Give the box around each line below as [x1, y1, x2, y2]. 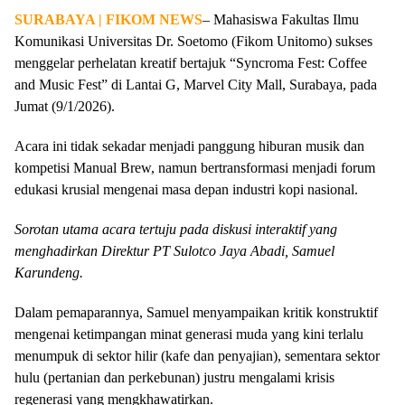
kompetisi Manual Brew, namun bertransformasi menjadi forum [14, 160, 375, 175]
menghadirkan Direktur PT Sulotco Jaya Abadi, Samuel [14, 243, 334, 259]
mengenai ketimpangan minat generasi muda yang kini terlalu [14, 326, 363, 342]
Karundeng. [14, 265, 90, 280]
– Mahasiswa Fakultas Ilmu [202, 12, 359, 27]
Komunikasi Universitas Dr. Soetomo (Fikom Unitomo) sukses [14, 33, 372, 49]
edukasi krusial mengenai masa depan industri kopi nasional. [14, 182, 358, 197]
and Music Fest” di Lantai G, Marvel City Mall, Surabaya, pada [14, 77, 377, 92]
